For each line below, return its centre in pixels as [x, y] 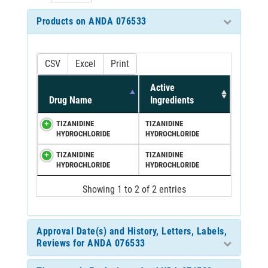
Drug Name [71, 100]
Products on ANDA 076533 [92, 21]
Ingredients [172, 100]
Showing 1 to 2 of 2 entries [134, 189]
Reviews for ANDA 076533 [91, 243]
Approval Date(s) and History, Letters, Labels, [132, 231]
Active [162, 87]
